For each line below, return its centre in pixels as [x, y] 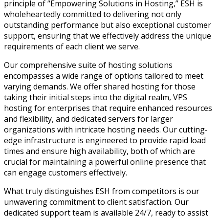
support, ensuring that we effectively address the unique [108, 35]
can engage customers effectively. [66, 172]
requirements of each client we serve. [72, 46]
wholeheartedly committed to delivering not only [93, 14]
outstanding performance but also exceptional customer [108, 25]
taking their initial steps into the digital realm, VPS [96, 97]
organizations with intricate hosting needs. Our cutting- [106, 129]
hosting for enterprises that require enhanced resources [108, 108]
